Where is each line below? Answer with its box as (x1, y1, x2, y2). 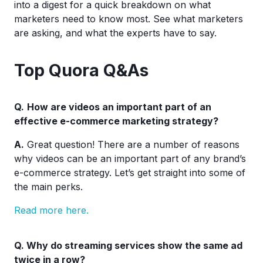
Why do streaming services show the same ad (26, 240, 242, 251)
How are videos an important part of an (27, 101, 211, 113)
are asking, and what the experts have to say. (14, 27, 217, 39)
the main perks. (14, 181, 83, 193)
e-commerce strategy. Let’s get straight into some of (14, 167, 245, 178)
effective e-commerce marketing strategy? (14, 115, 218, 127)
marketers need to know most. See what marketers (14, 13, 243, 25)
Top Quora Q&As (14, 60, 149, 80)
